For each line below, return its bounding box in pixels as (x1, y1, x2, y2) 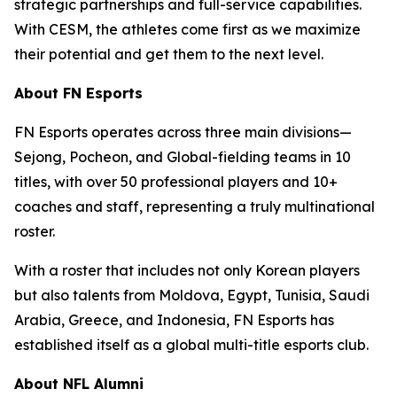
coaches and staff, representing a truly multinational (14, 198, 375, 215)
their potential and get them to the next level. (14, 45, 323, 63)
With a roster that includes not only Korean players (14, 261, 360, 279)
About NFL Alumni (14, 375, 144, 393)
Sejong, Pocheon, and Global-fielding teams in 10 (14, 148, 351, 166)
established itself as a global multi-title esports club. (14, 336, 369, 354)
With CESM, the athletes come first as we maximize (14, 20, 361, 38)
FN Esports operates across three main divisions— (14, 123, 352, 141)
